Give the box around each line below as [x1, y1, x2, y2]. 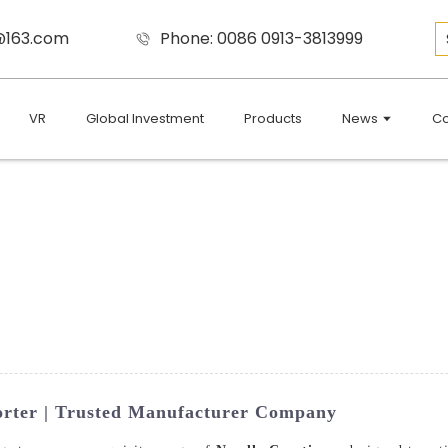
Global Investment [85, 109, 204, 128]
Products [243, 109, 302, 128]
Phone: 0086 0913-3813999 [159, 27, 363, 51]
